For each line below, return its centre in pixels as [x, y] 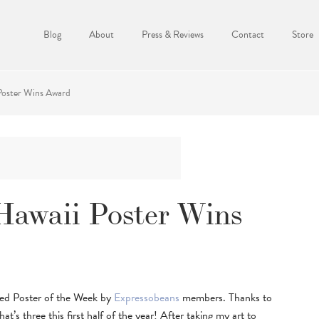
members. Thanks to [226, 298]
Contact [248, 35]
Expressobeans [147, 298]
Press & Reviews [173, 35]
